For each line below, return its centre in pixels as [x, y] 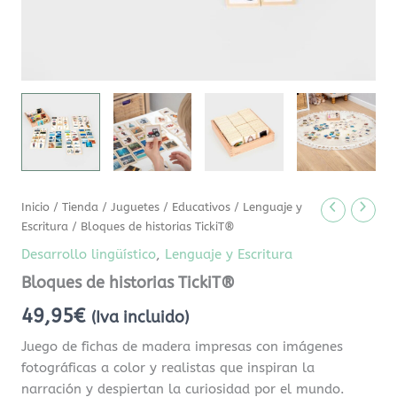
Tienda [81, 208]
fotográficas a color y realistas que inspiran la [168, 368]
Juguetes [136, 208]
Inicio [36, 208]
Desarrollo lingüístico [89, 254]
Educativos [202, 208]
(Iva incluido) [140, 318]
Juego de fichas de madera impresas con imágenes [183, 346]
